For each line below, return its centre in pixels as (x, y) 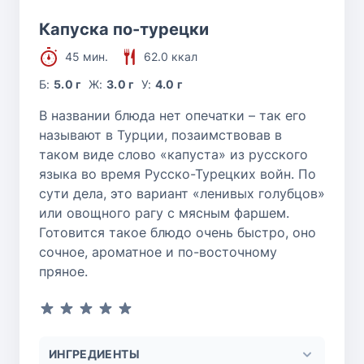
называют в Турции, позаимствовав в (160, 134)
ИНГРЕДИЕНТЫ (94, 353)
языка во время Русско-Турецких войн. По (178, 173)
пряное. (63, 271)
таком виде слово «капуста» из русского (173, 154)
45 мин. (87, 56)
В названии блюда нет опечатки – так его (173, 115)
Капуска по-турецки (124, 29)
